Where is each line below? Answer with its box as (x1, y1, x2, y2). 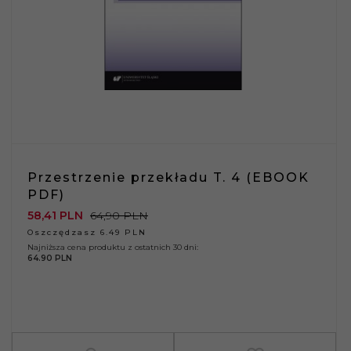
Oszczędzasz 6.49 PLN (27, 226, 147, 237)
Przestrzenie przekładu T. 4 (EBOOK (27, 169, 309, 185)
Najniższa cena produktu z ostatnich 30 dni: (27, 241, 198, 252)
